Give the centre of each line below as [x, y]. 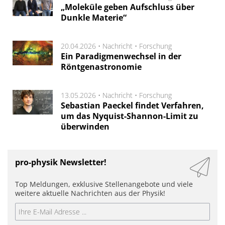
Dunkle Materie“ [94, 17]
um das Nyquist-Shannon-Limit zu [130, 116]
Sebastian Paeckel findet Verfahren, [132, 105]
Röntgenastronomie [101, 67]
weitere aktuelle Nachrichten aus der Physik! [90, 193]
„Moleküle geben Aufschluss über [128, 7]
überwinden [85, 126]
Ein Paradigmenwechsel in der [121, 56]
